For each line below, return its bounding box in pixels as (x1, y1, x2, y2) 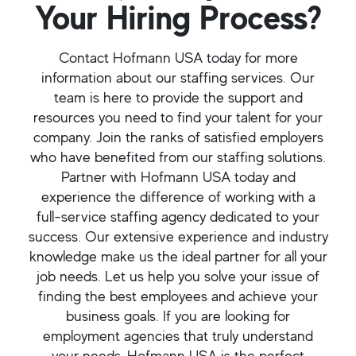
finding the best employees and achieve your (38, 286, 318, 306)
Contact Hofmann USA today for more (58, 48, 298, 68)
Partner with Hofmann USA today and (60, 167, 296, 187)
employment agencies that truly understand (43, 326, 313, 346)
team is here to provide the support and (53, 87, 303, 107)
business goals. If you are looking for (66, 306, 290, 326)
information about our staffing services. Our (41, 68, 315, 87)
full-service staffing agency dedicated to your (37, 207, 319, 226)
